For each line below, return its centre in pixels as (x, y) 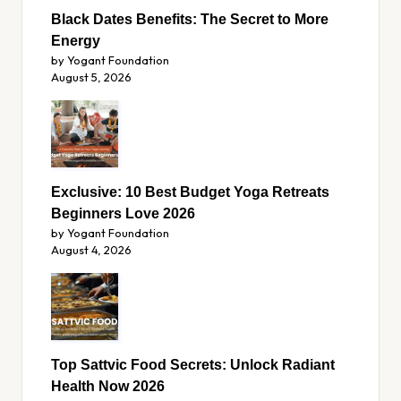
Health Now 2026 (108, 386)
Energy (76, 40)
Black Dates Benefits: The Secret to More (190, 19)
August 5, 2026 (91, 77)
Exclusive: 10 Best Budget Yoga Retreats (190, 192)
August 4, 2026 (91, 249)
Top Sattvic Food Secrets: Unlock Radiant (193, 364)
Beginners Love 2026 (123, 213)
